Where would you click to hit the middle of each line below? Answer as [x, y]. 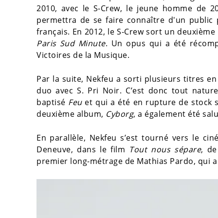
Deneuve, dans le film [83, 149]
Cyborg [119, 114]
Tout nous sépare [165, 149]
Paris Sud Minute [71, 43]
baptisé [53, 102]
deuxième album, [71, 114]
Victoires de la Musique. [83, 55]
